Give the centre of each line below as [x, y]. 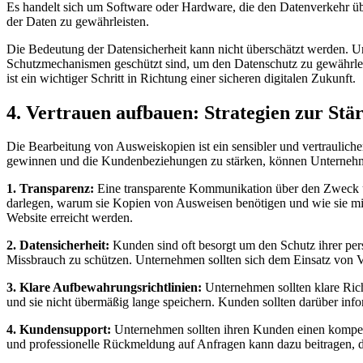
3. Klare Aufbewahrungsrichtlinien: [104, 288]
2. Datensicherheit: [58, 246]
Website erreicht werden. [70, 218]
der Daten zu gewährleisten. [78, 21]
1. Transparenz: [50, 189]
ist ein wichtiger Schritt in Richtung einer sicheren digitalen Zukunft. [181, 78]
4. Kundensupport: [59, 330]
